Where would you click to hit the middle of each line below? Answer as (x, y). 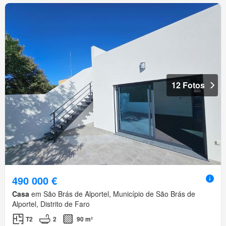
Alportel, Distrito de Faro (51, 204)
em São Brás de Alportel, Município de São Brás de (112, 193)
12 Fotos (188, 85)
